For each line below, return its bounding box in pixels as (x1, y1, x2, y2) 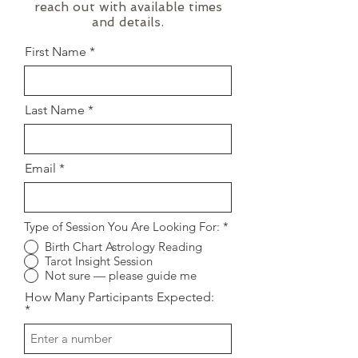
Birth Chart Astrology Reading (45, 239, 202, 255)
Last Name (25, 101, 85, 117)
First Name (25, 43, 86, 59)
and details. (92, 14, 164, 30)
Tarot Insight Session (45, 253, 153, 269)
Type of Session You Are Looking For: (24, 218, 220, 234)
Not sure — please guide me (45, 268, 197, 284)
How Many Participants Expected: (25, 288, 214, 304)
